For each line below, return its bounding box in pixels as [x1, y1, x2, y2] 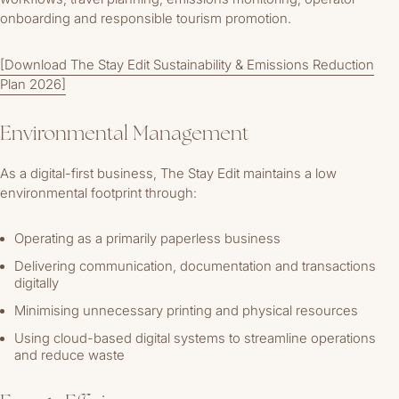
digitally [14, 274, 59, 292]
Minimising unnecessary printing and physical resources [14, 302, 358, 320]
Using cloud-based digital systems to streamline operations [14, 330, 376, 347]
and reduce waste [14, 346, 125, 364]
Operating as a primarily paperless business [14, 230, 281, 248]
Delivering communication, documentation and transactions [14, 257, 376, 275]
